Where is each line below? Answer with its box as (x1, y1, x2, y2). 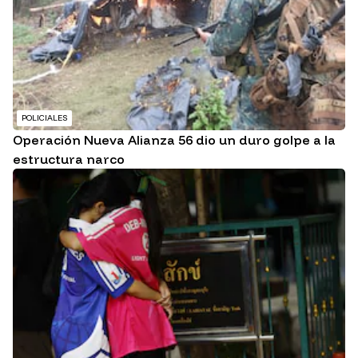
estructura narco (13, 150, 125, 167)
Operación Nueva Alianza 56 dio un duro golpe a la (13, 131, 336, 148)
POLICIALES (22, 112, 67, 123)
